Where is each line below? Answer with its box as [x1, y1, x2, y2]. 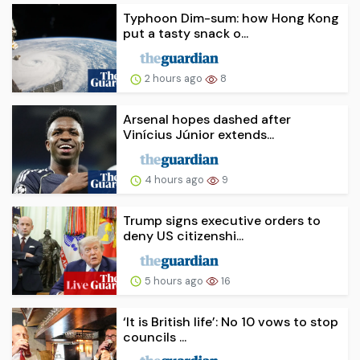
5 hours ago [142, 273, 206, 288]
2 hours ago [142, 71, 205, 85]
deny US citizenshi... [123, 227, 243, 244]
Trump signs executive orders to [123, 211, 321, 229]
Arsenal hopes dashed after [123, 110, 291, 128]
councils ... [123, 328, 186, 346]
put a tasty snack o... [123, 25, 248, 43]
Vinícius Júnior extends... [123, 125, 274, 143]
